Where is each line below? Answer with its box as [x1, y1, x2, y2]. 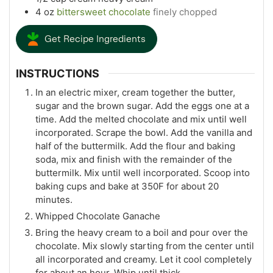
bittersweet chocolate [57, 6, 151, 18]
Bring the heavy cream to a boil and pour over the [35, 226, 248, 238]
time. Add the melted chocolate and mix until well [35, 113, 247, 125]
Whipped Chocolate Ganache [35, 210, 160, 222]
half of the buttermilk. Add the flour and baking [35, 140, 235, 152]
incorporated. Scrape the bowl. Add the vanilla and [35, 126, 252, 138]
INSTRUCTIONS [16, 66, 99, 80]
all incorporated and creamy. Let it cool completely [35, 253, 252, 265]
